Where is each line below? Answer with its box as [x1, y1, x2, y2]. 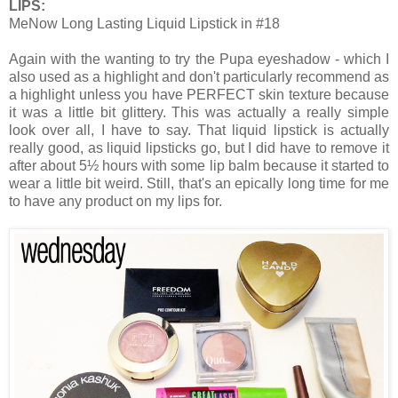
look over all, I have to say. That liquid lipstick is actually [9, 123, 389, 139]
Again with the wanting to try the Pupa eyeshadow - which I [9, 52, 389, 68]
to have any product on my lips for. [9, 194, 222, 210]
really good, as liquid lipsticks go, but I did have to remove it [9, 140, 389, 156]
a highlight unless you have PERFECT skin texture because [9, 87, 389, 103]
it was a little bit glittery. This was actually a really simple [9, 105, 389, 121]
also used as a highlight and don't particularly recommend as [9, 69, 389, 85]
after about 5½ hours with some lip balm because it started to [9, 158, 389, 174]
